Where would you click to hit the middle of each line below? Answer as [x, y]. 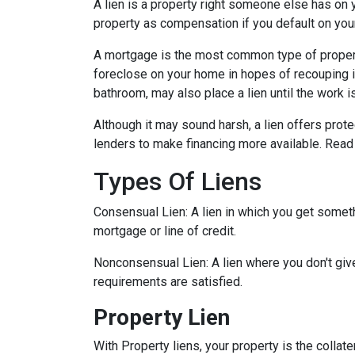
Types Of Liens [177, 181]
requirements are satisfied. [170, 281]
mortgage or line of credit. [165, 231]
